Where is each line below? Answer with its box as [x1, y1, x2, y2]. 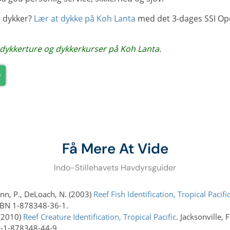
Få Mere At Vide [62, 139, 168, 158]
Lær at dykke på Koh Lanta [33, 13, 136, 24]
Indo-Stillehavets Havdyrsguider [54, 162, 176, 173]
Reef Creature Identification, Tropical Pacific [23, 212, 176, 222]
